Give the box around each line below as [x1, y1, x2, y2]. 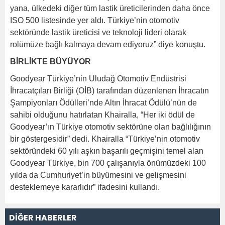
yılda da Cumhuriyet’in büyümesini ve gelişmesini [10, 170, 186, 179]
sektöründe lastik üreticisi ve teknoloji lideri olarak [10, 28, 186, 37]
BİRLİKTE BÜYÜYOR [10, 57, 91, 66]
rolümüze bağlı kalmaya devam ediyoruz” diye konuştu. [10, 40, 205, 49]
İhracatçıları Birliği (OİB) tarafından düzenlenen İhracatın [10, 86, 209, 95]
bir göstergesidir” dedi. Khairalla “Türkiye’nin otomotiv [10, 134, 200, 143]
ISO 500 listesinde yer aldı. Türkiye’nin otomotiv [10, 16, 179, 25]
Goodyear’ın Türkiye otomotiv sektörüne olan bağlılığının [10, 122, 211, 131]
